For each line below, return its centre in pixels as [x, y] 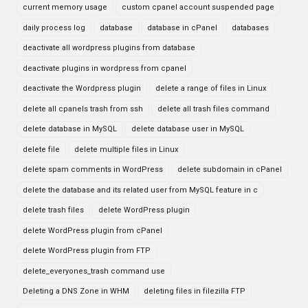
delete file [41, 149]
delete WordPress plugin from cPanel [92, 230]
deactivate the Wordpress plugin [82, 88]
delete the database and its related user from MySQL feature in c [140, 190]
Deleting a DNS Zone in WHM [76, 291]
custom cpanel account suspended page [198, 7]
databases [250, 27]
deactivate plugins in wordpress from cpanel [104, 68]
